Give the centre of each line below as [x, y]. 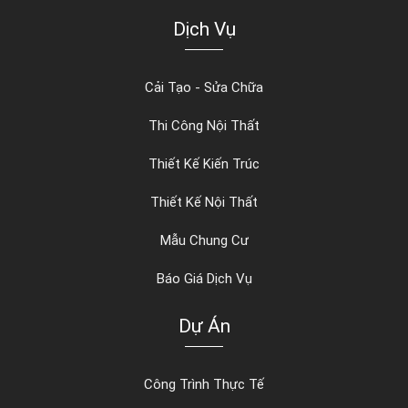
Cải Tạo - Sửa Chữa [204, 88]
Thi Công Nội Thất [204, 126]
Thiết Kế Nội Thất [204, 203]
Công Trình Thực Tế [204, 385]
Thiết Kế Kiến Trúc [204, 164]
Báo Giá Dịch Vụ [204, 279]
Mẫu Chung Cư [204, 241]
